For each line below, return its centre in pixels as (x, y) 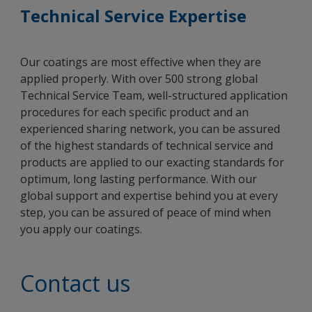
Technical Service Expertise (133, 16)
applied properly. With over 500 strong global (139, 79)
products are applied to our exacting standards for (152, 162)
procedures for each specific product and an (134, 112)
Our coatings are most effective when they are (141, 62)
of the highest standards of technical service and (147, 146)
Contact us (75, 283)
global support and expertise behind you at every (149, 196)
